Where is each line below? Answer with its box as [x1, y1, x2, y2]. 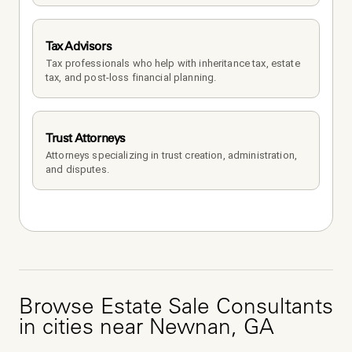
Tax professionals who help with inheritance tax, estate [46, 57, 300, 70]
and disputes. [46, 163, 109, 176]
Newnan [149, 318, 231, 341]
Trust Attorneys [46, 130, 126, 146]
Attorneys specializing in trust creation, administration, [46, 149, 297, 162]
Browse [19, 298, 101, 321]
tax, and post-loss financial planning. [46, 71, 217, 84]
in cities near [19, 318, 149, 341]
